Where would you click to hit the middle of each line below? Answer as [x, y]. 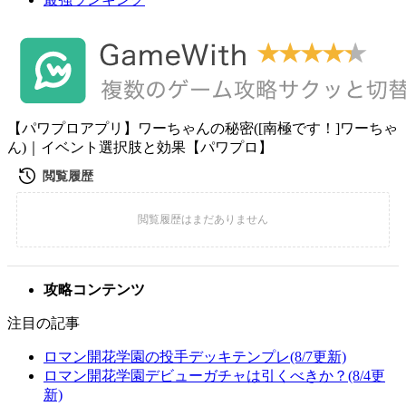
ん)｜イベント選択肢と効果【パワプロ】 [140, 147]
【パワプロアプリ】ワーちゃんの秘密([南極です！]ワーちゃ [203, 128]
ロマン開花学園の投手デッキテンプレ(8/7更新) [195, 357]
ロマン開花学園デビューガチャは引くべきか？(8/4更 [214, 376]
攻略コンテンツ [94, 290]
